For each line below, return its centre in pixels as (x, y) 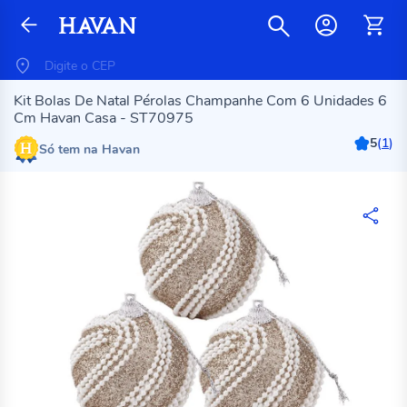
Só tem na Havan (89, 149)
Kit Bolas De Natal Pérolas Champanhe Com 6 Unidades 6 (200, 101)
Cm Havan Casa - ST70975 (104, 118)
